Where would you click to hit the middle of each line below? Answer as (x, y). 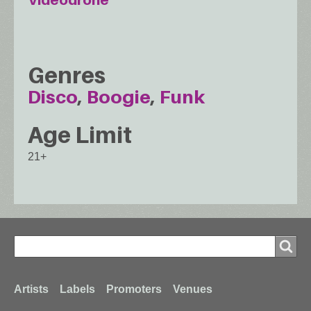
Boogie (119, 97)
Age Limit (80, 134)
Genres (67, 75)
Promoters (134, 289)
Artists (31, 289)
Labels (77, 289)
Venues (193, 289)
